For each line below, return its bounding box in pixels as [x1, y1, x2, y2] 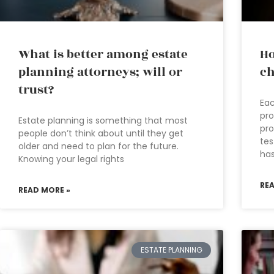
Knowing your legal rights [18, 152, 124, 165]
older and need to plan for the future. [18, 139, 179, 152]
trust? [18, 80, 54, 99]
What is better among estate [18, 45, 188, 64]
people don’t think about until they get [18, 127, 183, 139]
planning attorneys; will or [18, 62, 182, 81]
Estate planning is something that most [18, 114, 188, 127]
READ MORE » [18, 184, 70, 195]
